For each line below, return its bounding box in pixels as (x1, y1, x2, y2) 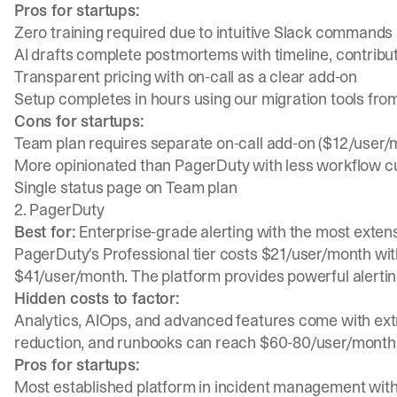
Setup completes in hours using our (14, 88, 261, 110)
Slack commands (273, 21, 393, 43)
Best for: (14, 221, 76, 243)
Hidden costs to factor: (14, 287, 180, 309)
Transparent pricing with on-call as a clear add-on (14, 66, 357, 88)
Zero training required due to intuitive (14, 21, 274, 43)
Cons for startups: (14, 110, 144, 132)
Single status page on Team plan (14, 176, 237, 198)
